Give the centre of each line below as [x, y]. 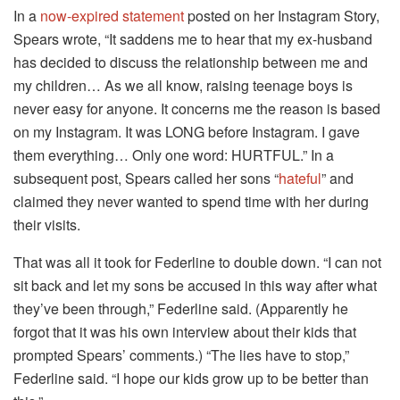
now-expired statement [112, 15]
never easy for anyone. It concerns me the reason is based [197, 108]
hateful [300, 178]
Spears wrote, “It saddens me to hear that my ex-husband [193, 38]
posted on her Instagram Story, [282, 15]
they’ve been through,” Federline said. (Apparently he [181, 308]
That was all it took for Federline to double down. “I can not [197, 262]
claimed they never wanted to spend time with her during [191, 201]
